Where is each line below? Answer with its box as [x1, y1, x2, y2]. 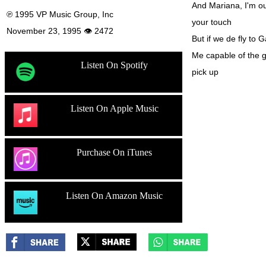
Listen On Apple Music [70, 103, 159, 114]
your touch [192, 17, 232, 27]
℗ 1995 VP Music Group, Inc [7, 9, 113, 19]
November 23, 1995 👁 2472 [7, 26, 113, 36]
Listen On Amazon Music [66, 190, 163, 201]
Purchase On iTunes [77, 147, 153, 157]
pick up [192, 67, 218, 77]
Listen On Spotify [81, 60, 148, 71]
